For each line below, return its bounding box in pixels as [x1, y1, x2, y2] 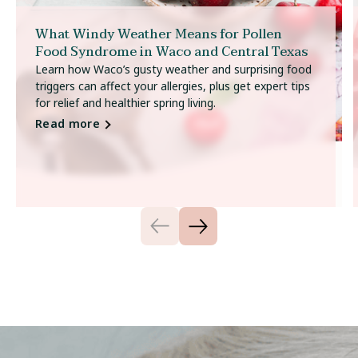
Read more [35, 115, 101, 131]
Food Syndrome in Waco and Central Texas [35, 40, 308, 63]
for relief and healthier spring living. [35, 94, 216, 110]
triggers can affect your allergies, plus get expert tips [35, 78, 310, 93]
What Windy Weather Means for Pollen [35, 22, 282, 46]
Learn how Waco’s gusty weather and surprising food [35, 61, 312, 77]
